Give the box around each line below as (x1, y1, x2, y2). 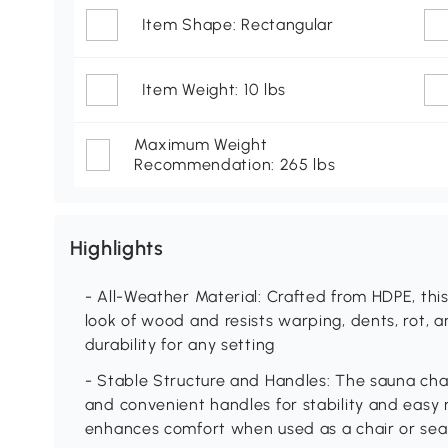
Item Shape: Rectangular (141, 15, 334, 35)
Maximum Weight (134, 135, 268, 155)
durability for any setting (84, 335, 275, 355)
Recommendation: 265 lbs (134, 155, 336, 175)
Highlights (69, 236, 164, 261)
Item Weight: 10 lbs (141, 80, 287, 100)
